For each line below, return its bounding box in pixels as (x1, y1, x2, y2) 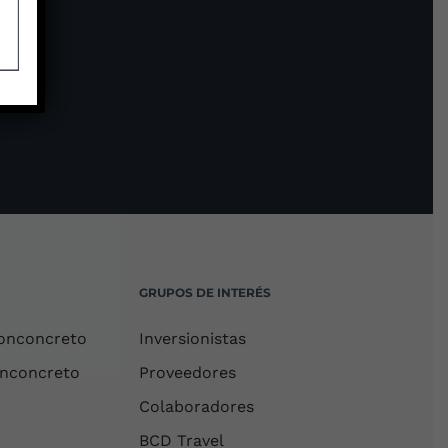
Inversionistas (139, 329, 247, 348)
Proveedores (139, 363, 237, 382)
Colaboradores (139, 397, 255, 416)
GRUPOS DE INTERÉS (139, 285, 272, 300)
